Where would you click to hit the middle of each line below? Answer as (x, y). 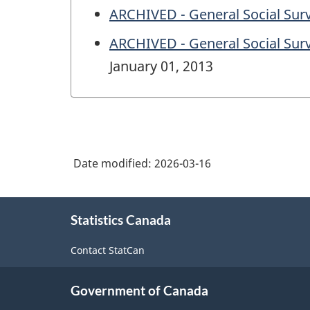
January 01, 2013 (161, 66)
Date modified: (114, 164)
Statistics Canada (121, 220)
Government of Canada (139, 290)
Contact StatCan (108, 250)
